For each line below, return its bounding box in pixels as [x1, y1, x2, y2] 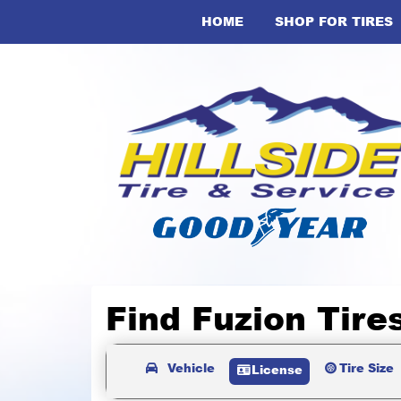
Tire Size [338, 360, 394, 377]
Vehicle [166, 360, 215, 377]
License [251, 362, 303, 379]
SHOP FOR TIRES [275, 13, 393, 30]
